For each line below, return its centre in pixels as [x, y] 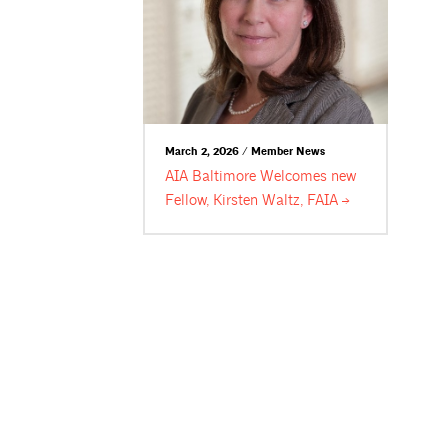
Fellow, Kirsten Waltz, [236, 201]
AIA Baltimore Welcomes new [261, 177]
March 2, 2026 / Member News [245, 151]
